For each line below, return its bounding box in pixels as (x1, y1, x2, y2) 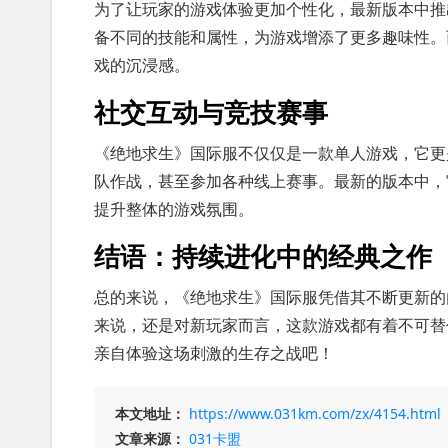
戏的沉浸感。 (94, 54, 190, 77)
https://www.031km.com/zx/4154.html (189, 404, 441, 424)
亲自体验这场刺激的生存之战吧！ (94, 342, 334, 365)
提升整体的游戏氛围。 (94, 198, 254, 221)
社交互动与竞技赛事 (94, 93, 328, 131)
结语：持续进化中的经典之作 (94, 237, 432, 275)
